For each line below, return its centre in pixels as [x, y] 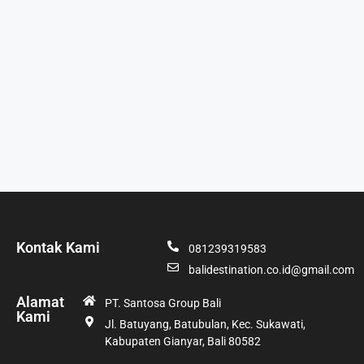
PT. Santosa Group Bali [163, 303]
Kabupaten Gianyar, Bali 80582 [183, 341]
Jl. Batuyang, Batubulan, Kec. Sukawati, [206, 324]
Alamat [40, 301]
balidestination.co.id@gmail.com [271, 269]
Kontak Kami [58, 247]
